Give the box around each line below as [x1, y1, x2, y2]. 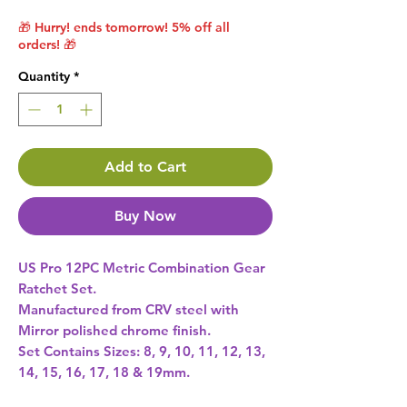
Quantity [18, 68, 70, 85]
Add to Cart [104, 158, 186, 176]
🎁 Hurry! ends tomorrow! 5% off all [18, 19, 230, 36]
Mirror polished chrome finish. [18, 322, 211, 340]
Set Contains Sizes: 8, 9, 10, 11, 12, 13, [18, 342, 265, 361]
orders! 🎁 [18, 36, 76, 54]
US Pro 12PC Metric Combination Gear [18, 259, 265, 277]
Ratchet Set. [18, 280, 96, 298]
